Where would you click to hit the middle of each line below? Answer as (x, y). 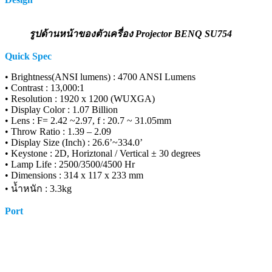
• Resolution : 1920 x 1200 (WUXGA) (80, 98)
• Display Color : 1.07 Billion (61, 109)
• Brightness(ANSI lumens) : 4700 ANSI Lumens (100, 76)
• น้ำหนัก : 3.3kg (38, 188)
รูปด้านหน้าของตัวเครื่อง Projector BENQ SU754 (131, 33)
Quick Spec (28, 56)
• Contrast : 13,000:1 (45, 87)
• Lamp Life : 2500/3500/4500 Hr (70, 164)
